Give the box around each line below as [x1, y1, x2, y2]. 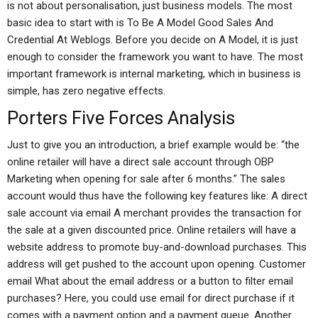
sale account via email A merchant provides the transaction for [7, 207, 302, 219]
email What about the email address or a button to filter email [7, 275, 293, 287]
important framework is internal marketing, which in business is [7, 67, 301, 80]
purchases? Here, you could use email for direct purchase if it [7, 292, 295, 305]
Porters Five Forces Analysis [7, 107, 235, 128]
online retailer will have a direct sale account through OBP [7, 155, 274, 168]
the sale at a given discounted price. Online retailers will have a [7, 224, 296, 236]
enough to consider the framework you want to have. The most [7, 50, 303, 63]
